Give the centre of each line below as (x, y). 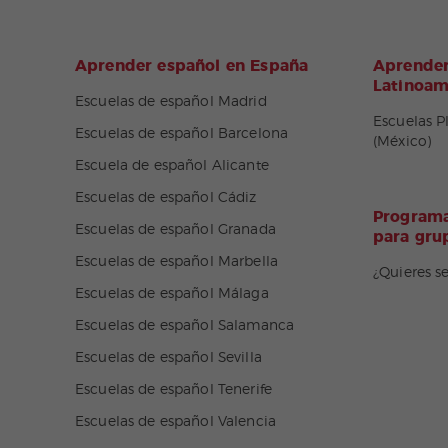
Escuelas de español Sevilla (168, 358)
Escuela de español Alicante (172, 166)
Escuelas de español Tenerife (173, 390)
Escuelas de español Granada (175, 230)
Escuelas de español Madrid (171, 102)
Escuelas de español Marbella (176, 262)
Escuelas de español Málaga (172, 294)
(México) (402, 142)
